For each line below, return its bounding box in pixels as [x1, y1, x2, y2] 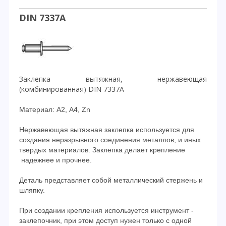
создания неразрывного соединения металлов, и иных [19, 136, 201, 144]
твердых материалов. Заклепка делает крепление [19, 146, 185, 154]
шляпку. [19, 186, 45, 194]
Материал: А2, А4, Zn [19, 105, 90, 114]
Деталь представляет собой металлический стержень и [19, 176, 203, 184]
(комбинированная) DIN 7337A [19, 84, 124, 94]
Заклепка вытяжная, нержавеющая [19, 74, 207, 84]
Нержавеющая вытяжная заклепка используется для [19, 126, 194, 134]
